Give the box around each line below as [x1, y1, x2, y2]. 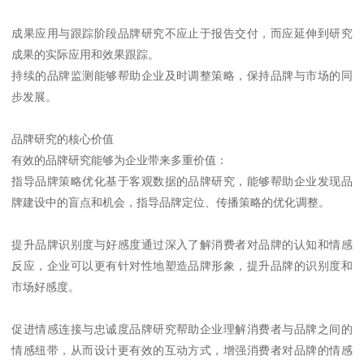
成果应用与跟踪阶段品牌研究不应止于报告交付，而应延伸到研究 [11, 26, 353, 40]
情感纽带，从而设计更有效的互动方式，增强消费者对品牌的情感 [11, 343, 353, 357]
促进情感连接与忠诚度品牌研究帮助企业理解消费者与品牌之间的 [11, 322, 353, 336]
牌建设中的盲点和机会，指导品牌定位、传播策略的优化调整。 [11, 195, 331, 209]
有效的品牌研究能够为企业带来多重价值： [11, 153, 228, 167]
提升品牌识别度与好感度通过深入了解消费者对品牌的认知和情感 [11, 237, 353, 251]
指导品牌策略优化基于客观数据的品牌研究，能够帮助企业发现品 [11, 174, 353, 188]
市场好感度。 [11, 279, 80, 293]
